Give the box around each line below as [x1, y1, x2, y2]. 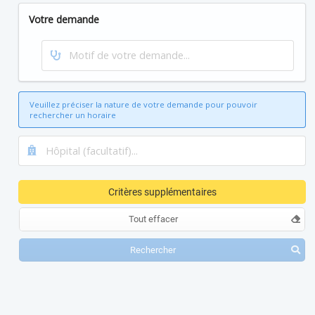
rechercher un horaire [30, 109, 117, 120]
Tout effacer [128, 214, 178, 225]
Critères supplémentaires [108, 186, 217, 198]
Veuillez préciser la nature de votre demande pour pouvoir [30, 98, 258, 110]
